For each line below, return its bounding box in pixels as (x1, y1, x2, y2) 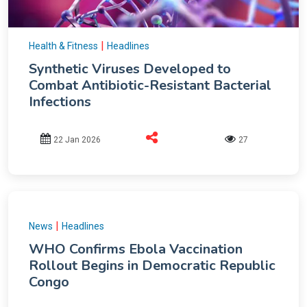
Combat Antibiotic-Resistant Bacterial (29, 75, 271, 95)
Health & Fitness (29, 40, 98, 51)
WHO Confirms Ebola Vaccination (29, 239, 243, 258)
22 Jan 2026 (53, 134, 101, 145)
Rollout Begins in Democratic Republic (29, 256, 275, 275)
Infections (29, 92, 91, 111)
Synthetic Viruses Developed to (29, 59, 231, 78)
